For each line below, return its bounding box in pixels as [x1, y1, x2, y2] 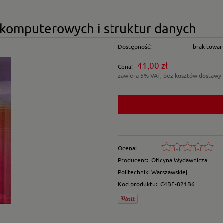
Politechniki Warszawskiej [117, 167, 187, 176]
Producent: [117, 155, 148, 164]
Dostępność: [117, 42, 152, 50]
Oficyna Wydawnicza [151, 155, 207, 164]
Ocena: [117, 143, 137, 152]
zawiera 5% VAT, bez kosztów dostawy [117, 71, 221, 79]
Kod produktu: [117, 179, 157, 188]
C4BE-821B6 [160, 179, 195, 188]
